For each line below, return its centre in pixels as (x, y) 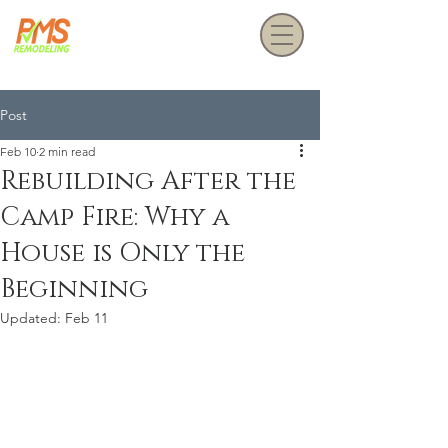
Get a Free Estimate (164, 35)
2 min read (67, 151)
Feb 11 (86, 318)
